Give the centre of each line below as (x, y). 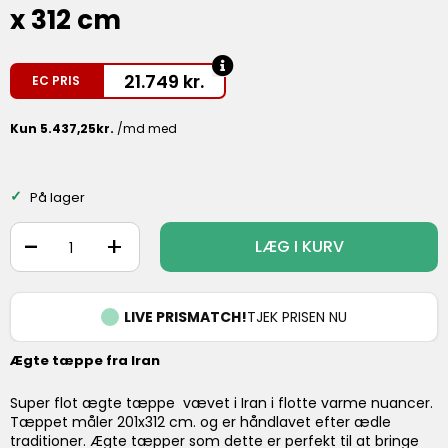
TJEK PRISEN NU (297, 316)
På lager (56, 198)
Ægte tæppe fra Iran (86, 361)
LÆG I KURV (299, 247)
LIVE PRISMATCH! (185, 316)
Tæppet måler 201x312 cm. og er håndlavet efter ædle (200, 421)
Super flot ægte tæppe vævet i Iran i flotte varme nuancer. (221, 402)
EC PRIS (56, 81)
